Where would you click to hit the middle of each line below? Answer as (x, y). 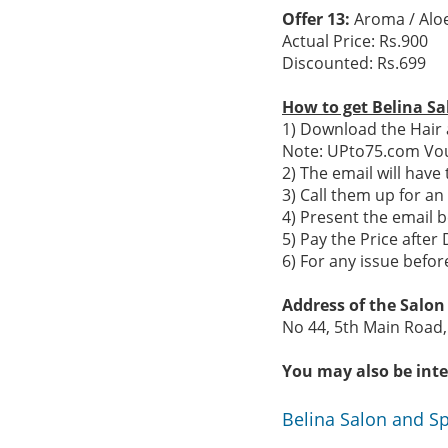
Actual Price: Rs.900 (355, 41)
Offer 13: (316, 19)
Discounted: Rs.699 (354, 63)
